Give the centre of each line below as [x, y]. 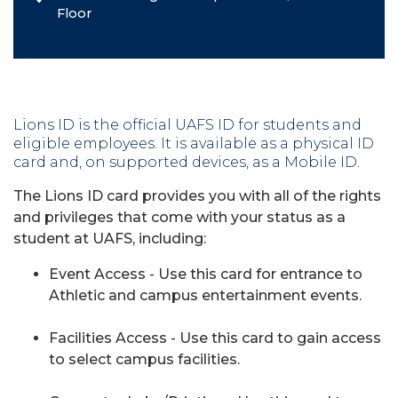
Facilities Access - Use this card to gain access [215, 338]
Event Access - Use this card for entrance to [206, 274]
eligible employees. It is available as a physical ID [194, 143]
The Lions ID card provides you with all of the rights [197, 196]
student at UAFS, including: [110, 239]
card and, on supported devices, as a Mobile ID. [187, 162]
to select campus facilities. [146, 359]
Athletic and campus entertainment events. [205, 295]
